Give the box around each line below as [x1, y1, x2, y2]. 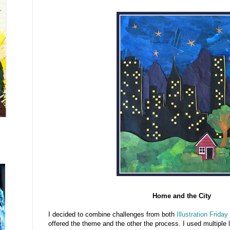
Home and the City [152, 191, 211, 200]
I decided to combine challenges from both [48, 210, 177, 218]
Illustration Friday [177, 210, 228, 218]
